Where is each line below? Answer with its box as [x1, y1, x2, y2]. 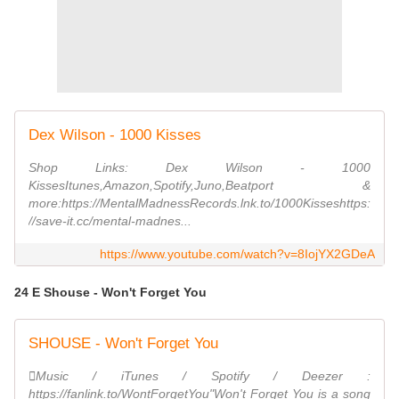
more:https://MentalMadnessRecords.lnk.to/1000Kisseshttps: [28, 196, 370, 211]
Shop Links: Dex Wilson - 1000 [28, 160, 370, 175]
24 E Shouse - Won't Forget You [14, 285, 207, 300]
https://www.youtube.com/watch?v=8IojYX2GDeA [100, 247, 375, 262]
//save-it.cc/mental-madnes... [28, 214, 191, 229]
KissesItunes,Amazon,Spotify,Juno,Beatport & [28, 178, 370, 193]
